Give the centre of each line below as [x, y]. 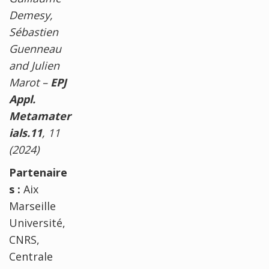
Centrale [31, 256]
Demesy [29, 15]
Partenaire [38, 172]
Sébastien [34, 32]
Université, [37, 222]
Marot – [30, 82]
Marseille [32, 206]
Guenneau [35, 48]
